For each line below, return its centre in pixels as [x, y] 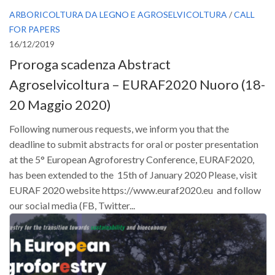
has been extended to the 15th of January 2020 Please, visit [133, 174]
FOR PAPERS [35, 29]
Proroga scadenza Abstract [90, 64]
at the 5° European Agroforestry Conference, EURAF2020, [132, 159]
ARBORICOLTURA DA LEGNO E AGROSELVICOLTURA [118, 14]
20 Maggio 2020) [60, 104]
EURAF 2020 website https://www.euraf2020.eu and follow [135, 190]
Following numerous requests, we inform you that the [119, 128]
